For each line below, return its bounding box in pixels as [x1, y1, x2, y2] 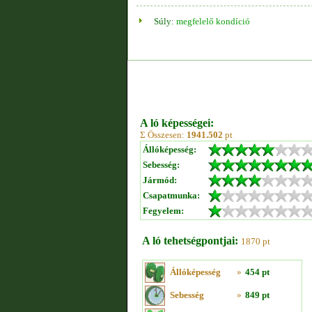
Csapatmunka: [143, 190, 200, 201]
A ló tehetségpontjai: [142, 235, 238, 247]
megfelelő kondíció [176, 16, 250, 26]
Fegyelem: [143, 205, 184, 216]
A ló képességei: [140, 117, 214, 129]
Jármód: [143, 175, 177, 185]
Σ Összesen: [140, 130, 187, 140]
